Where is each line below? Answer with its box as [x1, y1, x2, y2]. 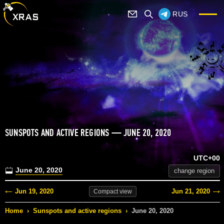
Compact [93, 188, 118, 195]
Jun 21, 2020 [171, 187, 210, 195]
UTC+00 [193, 154, 220, 162]
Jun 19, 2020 [15, 187, 53, 195]
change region [174, 167, 214, 175]
